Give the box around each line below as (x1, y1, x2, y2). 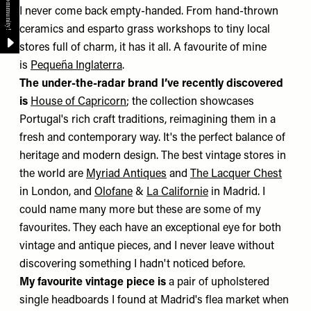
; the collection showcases (126, 96, 254, 108)
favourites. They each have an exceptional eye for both (19, 222, 281, 234)
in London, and (19, 186, 94, 198)
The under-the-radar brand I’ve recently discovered (19, 78, 283, 90)
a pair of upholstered (166, 276, 269, 288)
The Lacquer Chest (190, 168, 282, 180)
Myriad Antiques (86, 168, 167, 180)
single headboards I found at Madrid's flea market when (19, 294, 289, 306)
